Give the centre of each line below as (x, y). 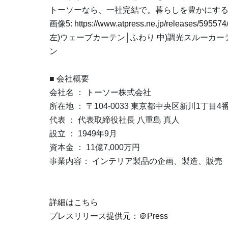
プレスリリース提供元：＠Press (109, 216)
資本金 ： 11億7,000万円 (95, 148)
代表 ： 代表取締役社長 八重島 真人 (115, 120)
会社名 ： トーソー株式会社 (100, 93)
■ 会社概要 (69, 79)
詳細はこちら (74, 203)
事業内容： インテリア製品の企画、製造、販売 (136, 161)
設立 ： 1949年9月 (83, 134)
